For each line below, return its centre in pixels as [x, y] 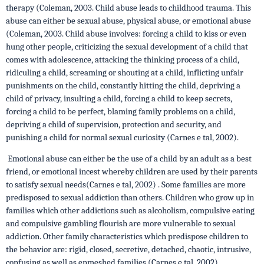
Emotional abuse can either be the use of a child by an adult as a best [129, 159]
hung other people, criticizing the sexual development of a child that [127, 47]
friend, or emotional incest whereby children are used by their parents [132, 171]
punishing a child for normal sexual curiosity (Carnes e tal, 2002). [122, 137]
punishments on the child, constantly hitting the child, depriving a [123, 85]
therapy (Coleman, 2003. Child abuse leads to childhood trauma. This [128, 8]
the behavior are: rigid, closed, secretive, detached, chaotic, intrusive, [128, 249]
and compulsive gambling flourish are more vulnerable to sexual [121, 223]
